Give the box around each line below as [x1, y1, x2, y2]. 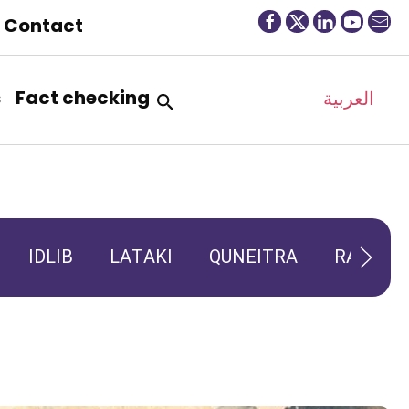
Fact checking [16, 85, 150, 110]
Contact [3, 13, 83, 38]
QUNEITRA [209, 242, 298, 275]
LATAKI [110, 242, 173, 275]
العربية [323, 85, 374, 111]
